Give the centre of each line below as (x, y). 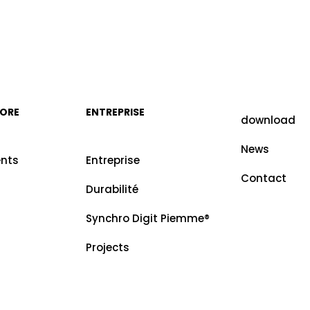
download (268, 120)
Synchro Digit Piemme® (147, 218)
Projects (107, 247)
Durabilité (112, 189)
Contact (263, 178)
